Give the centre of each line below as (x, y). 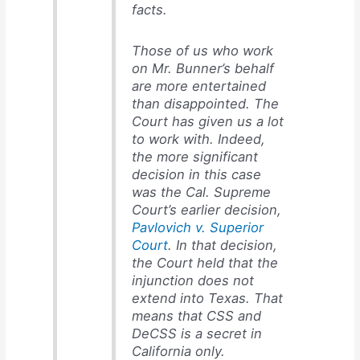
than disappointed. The (205, 104)
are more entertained (198, 86)
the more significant (194, 157)
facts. (149, 10)
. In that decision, (222, 245)
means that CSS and (196, 316)
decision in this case (196, 175)
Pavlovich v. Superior (197, 228)
